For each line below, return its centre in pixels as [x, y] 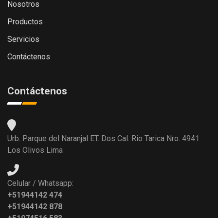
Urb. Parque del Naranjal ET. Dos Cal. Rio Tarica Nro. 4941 [103, 138]
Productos [25, 21]
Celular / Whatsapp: [40, 183]
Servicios [23, 39]
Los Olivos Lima [35, 150]
